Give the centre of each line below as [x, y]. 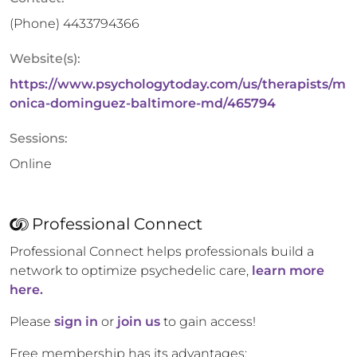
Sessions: [39, 138]
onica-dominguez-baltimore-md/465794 [143, 103]
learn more [288, 271]
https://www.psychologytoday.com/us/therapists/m [178, 84]
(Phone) [36, 24]
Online [31, 164]
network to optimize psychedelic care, [129, 271]
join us [139, 322]
